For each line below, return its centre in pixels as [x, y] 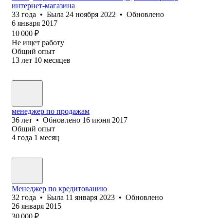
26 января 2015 [36, 206]
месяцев [57, 60]
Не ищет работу [38, 42]
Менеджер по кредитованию [59, 188]
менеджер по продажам [51, 111]
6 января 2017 [35, 23]
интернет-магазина [43, 5]
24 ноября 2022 [91, 14]
